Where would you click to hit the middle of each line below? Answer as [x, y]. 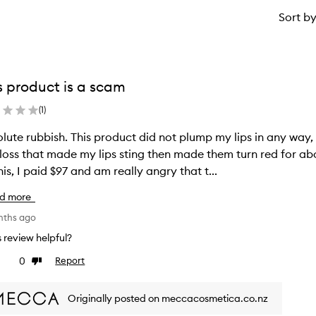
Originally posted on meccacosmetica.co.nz [168, 298]
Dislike [45, 261]
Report [70, 260]
